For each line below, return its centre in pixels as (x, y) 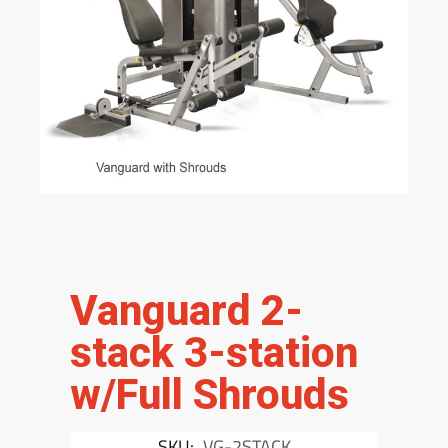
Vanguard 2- (186, 310)
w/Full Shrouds (209, 394)
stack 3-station (214, 352)
